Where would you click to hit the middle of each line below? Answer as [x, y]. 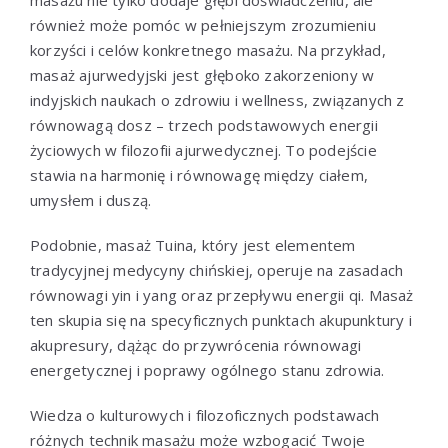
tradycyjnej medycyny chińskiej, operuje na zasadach [217, 270]
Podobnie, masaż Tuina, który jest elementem [193, 245]
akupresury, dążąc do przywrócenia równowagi [196, 345]
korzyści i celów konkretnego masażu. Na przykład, [208, 50]
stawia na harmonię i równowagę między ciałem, [199, 175]
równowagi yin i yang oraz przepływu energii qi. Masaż [222, 295]
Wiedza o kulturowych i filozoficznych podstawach [205, 415]
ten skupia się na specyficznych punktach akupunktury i [221, 320]
